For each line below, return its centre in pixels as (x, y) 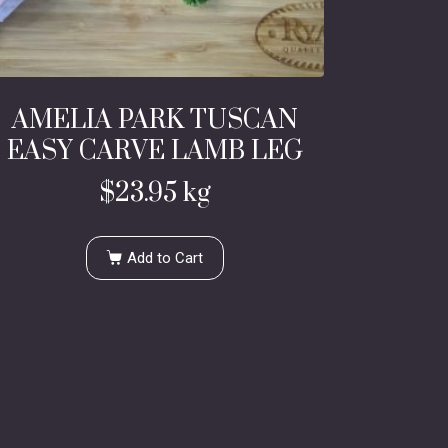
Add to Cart (164, 258)
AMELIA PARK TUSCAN (155, 121)
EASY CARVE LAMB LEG (155, 152)
